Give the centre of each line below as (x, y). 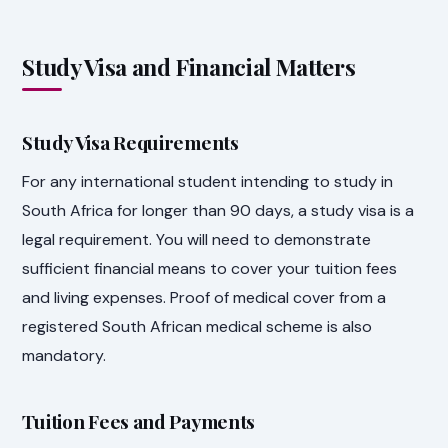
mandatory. (64, 356)
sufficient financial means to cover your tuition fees (210, 269)
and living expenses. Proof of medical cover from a (204, 298)
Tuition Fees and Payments (139, 420)
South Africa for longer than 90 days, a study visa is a (218, 211)
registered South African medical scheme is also (197, 327)
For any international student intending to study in (208, 182)
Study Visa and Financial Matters (189, 67)
